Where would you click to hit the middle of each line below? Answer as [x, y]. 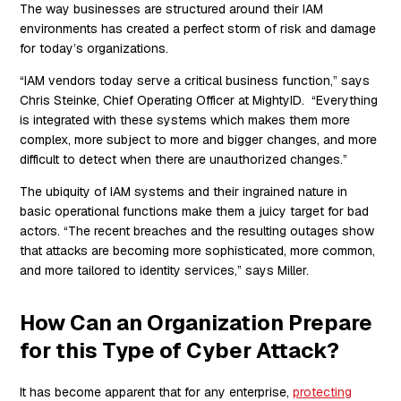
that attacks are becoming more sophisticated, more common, [198, 251]
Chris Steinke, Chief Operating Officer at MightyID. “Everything [199, 101]
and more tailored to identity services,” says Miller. [165, 271]
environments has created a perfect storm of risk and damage [198, 29]
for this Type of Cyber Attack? [180, 351]
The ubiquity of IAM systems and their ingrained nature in [184, 192]
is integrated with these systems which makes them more [185, 120]
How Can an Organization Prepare [196, 323]
